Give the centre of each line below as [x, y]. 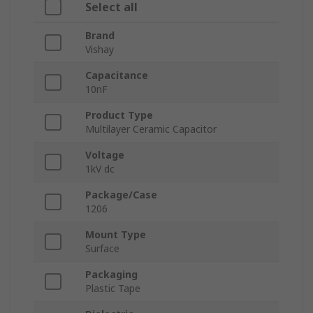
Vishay [100, 50]
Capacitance [117, 75]
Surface [102, 249]
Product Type [119, 115]
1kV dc [100, 169]
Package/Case [121, 195]
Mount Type [116, 235]
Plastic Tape [113, 289]
